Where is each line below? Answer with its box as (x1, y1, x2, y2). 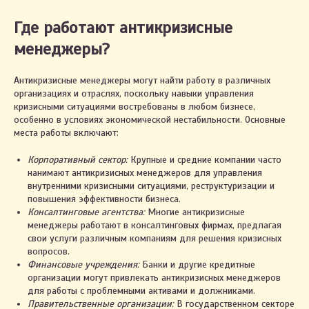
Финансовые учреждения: (28, 259, 139, 270)
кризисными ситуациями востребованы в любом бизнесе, (14, 101, 255, 112)
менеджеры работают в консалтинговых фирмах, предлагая (28, 219, 281, 231)
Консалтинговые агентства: (28, 206, 145, 218)
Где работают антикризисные (14, 17, 232, 38)
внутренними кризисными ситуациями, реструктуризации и (28, 180, 275, 192)
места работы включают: (14, 127, 119, 139)
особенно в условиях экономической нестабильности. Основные (14, 114, 286, 126)
